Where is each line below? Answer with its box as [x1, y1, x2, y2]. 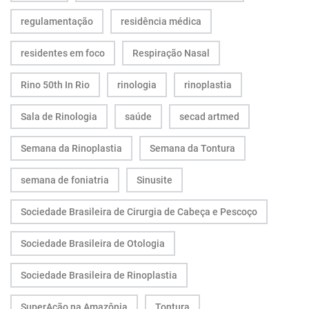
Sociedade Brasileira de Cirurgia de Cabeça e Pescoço [21, 206, 257, 217]
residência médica [121, 15, 201, 27]
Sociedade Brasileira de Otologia [21, 237, 165, 249]
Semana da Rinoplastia [21, 142, 122, 154]
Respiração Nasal [132, 47, 210, 59]
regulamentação [21, 15, 93, 27]
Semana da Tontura [150, 142, 235, 154]
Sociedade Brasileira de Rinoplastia [21, 269, 177, 281]
